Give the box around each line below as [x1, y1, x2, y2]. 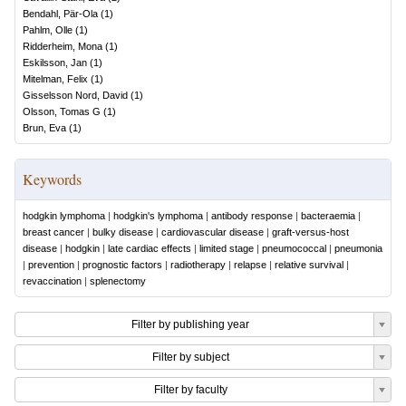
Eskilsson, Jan [23, 57, 87, 68]
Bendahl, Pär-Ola [23, 8, 98, 19]
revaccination [23, 275, 82, 286]
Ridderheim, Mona [23, 41, 102, 52]
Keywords [23, 169, 82, 188]
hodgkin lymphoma [23, 210, 105, 221]
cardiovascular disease [161, 227, 264, 237]
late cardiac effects [108, 243, 191, 254]
